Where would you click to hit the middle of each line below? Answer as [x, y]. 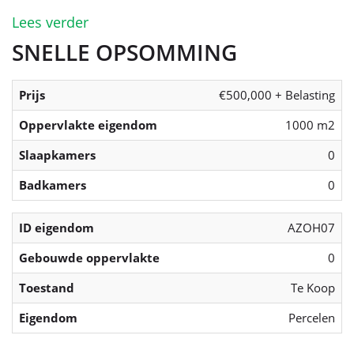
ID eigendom [56, 228]
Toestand [47, 288]
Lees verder [50, 23]
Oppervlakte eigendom [88, 125]
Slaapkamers [57, 155]
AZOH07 [311, 228]
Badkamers [53, 185]
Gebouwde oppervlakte [89, 258]
